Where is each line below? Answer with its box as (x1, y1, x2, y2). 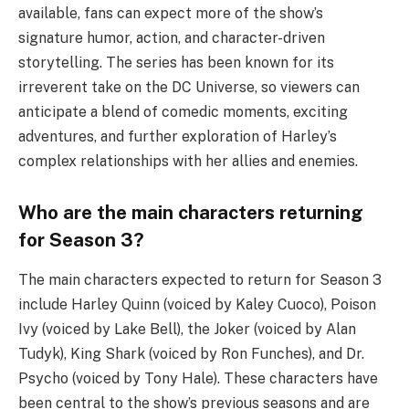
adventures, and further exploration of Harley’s (18, 127, 337, 145)
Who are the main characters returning (18, 201, 363, 224)
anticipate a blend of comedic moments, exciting (18, 102, 348, 121)
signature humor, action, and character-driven (18, 28, 325, 47)
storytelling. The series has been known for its (18, 53, 334, 71)
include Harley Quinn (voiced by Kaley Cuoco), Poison (18, 295, 376, 313)
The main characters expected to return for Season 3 (18, 270, 382, 288)
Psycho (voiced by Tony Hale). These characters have (18, 369, 378, 387)
